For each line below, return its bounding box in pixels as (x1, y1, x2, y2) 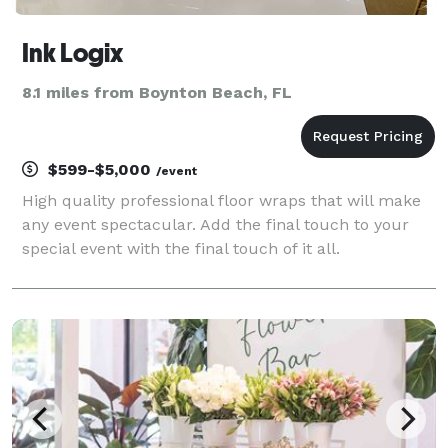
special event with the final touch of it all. (22, 238, 340, 258)
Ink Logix (22, 37, 123, 68)
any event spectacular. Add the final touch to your (22, 214, 409, 234)
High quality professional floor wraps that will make (22, 190, 421, 210)
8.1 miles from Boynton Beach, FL (22, 82, 292, 102)
